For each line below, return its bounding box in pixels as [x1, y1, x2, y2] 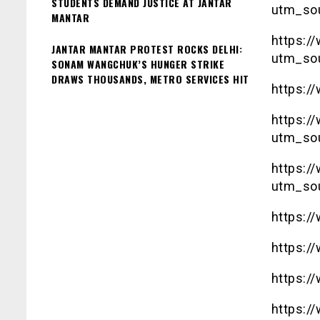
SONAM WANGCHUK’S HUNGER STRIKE [51, 56, 224, 71]
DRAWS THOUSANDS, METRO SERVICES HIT [51, 71, 249, 86]
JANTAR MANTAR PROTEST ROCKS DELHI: [51, 41, 242, 56]
